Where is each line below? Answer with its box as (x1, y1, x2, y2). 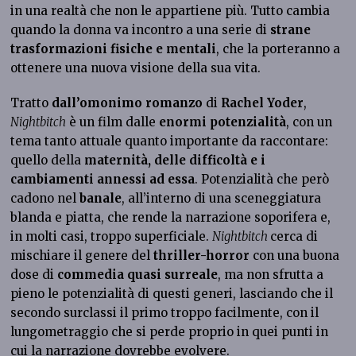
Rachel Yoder (221, 95, 304, 110)
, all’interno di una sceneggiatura (122, 190, 322, 206)
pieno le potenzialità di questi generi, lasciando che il (10, 285, 334, 301)
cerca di (270, 228, 319, 244)
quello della (10, 152, 85, 168)
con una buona (250, 247, 340, 263)
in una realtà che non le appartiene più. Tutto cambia (10, 2, 331, 18)
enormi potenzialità (159, 114, 287, 130)
